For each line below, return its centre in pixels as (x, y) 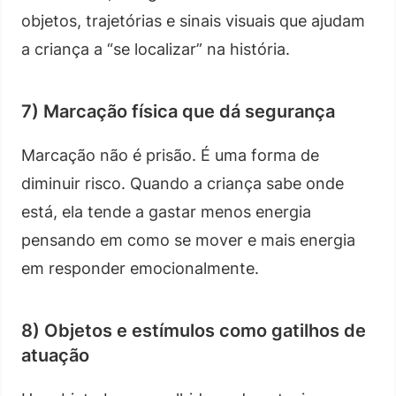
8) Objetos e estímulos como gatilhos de (194, 330)
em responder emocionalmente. (140, 268)
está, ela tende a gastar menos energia (166, 211)
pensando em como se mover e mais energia (188, 240)
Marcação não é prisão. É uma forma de (170, 155)
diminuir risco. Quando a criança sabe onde (183, 183)
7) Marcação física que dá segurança (178, 111)
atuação (55, 355)
